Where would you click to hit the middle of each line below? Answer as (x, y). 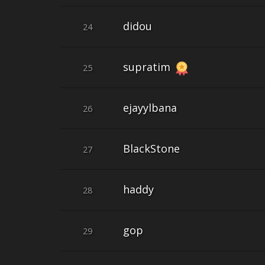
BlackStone (151, 149)
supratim (148, 67)
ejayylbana (150, 108)
